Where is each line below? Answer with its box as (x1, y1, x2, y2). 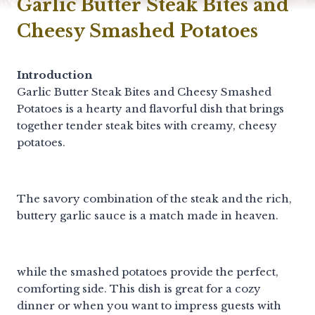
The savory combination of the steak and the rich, (17, 191, 292, 205)
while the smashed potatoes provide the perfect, (17, 264, 278, 278)
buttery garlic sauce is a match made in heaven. (17, 208, 278, 222)
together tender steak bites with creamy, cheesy (17, 118, 277, 132)
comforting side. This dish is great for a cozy (17, 281, 261, 295)
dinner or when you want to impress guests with (17, 298, 281, 312)
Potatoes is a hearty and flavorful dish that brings (17, 101, 284, 115)
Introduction (17, 67, 92, 82)
